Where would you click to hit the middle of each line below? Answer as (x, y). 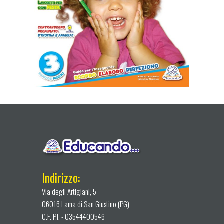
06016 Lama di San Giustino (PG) (86, 204)
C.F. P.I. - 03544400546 (73, 216)
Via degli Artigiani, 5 (69, 191)
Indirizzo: (61, 177)
